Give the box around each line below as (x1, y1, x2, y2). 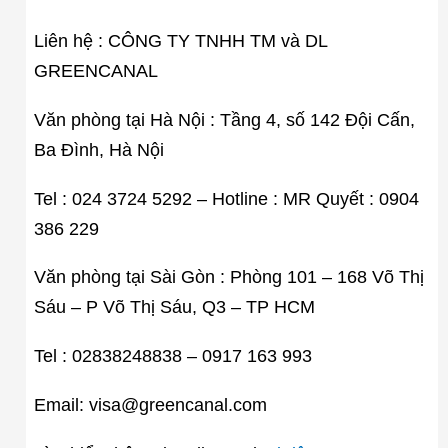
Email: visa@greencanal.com (33, 394, 267, 415)
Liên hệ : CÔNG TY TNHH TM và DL (33, 31, 327, 52)
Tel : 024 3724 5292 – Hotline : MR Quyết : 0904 (33, 188, 419, 209)
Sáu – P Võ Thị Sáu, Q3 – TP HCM (33, 297, 315, 318)
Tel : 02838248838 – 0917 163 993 (33, 346, 312, 367)
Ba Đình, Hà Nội (33, 139, 164, 160)
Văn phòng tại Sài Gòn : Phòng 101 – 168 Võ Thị (33, 267, 424, 288)
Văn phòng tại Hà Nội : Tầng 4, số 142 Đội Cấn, (33, 109, 415, 130)
